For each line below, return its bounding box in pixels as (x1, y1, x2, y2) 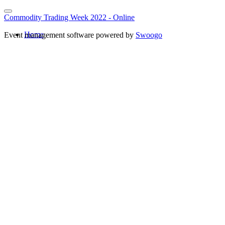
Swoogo (136, 31, 162, 39)
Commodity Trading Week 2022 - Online (4, 13, 135, 22)
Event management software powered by (4, 31, 136, 39)
